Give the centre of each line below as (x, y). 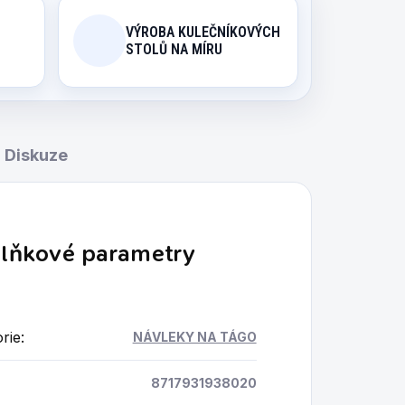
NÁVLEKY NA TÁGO (194, 337)
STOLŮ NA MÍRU (174, 49)
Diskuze (36, 155)
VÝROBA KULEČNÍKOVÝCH (202, 32)
